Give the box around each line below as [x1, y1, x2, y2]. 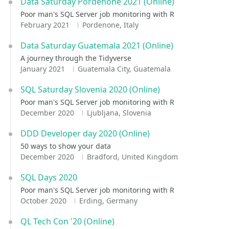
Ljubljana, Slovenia [86, 108, 151, 118]
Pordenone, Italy [82, 20, 139, 30]
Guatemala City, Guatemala [77, 64, 171, 74]
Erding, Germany [79, 196, 138, 205]
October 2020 [20, 196, 68, 205]
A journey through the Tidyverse [20, 53, 131, 63]
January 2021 [20, 64, 67, 74]
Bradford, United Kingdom [86, 152, 178, 162]
